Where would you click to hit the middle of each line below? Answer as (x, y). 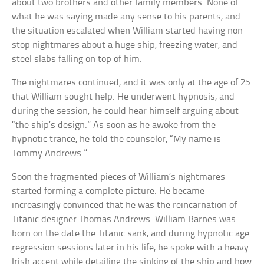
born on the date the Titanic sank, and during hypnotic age (131, 234)
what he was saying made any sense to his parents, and (126, 17)
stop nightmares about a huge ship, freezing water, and (125, 45)
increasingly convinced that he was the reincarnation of (125, 206)
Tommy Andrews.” (50, 154)
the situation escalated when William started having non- (130, 31)
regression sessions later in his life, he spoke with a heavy (131, 248)
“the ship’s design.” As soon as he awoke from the (114, 126)
